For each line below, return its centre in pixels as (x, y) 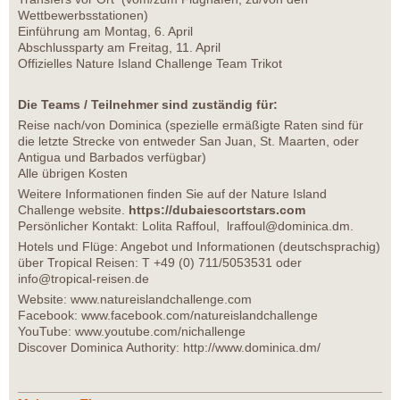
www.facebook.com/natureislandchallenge (200, 316)
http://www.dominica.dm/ (252, 348)
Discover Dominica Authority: (100, 348)
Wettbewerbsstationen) (83, 16)
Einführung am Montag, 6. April (105, 32)
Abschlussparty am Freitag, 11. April (119, 48)
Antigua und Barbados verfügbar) (112, 158)
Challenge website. (73, 210)
